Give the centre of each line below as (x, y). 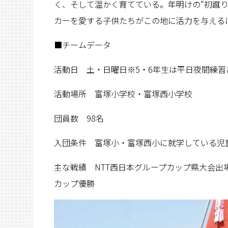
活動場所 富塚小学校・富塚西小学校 (123, 94)
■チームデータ (82, 45)
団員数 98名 (79, 118)
